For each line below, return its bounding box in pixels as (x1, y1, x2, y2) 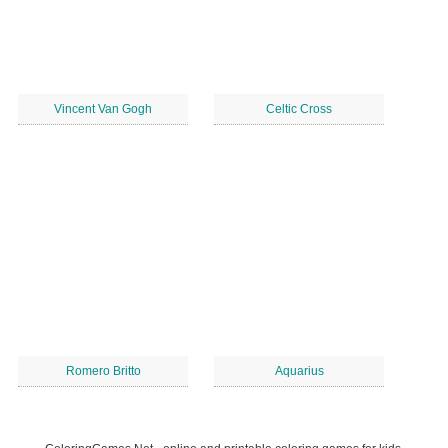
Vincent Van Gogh (54, 102, 152, 116)
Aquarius (274, 364, 324, 378)
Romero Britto (65, 364, 141, 378)
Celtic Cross (266, 102, 332, 116)
